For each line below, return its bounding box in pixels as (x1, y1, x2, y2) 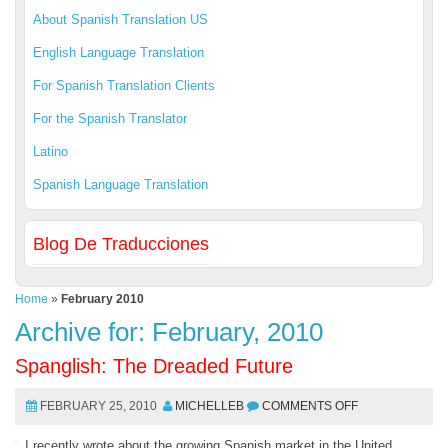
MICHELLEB (175, 399, 244, 413)
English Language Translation (33, 45, 204, 60)
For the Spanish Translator (33, 111, 187, 126)
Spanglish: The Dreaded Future (15, 355, 293, 377)
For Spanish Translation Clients (33, 78, 215, 93)
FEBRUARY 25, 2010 (37, 399, 160, 413)
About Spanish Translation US (33, 12, 208, 27)
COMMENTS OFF (262, 399, 358, 413)
